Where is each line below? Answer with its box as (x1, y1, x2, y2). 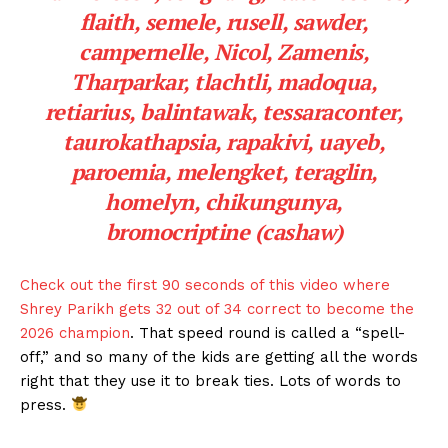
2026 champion (20, 323, 130, 342)
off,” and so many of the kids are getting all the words (20, 347, 418, 366)
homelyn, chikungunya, (105, 186, 343, 216)
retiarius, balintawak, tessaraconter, (44, 96, 404, 126)
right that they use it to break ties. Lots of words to (20, 371, 401, 390)
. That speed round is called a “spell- (130, 323, 405, 342)
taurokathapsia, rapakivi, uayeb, (63, 126, 385, 156)
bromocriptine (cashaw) (105, 216, 343, 246)
